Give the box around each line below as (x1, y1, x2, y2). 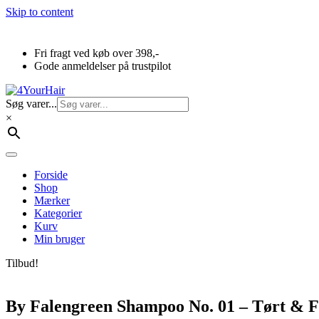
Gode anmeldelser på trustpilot (34, 60, 171, 72)
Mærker (34, 194, 70, 206)
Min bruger (34, 233, 85, 245)
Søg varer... (6, 98, 57, 110)
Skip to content (6, 6, 73, 18)
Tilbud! (6, 257, 38, 269)
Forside (34, 169, 68, 181)
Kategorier (34, 207, 82, 219)
